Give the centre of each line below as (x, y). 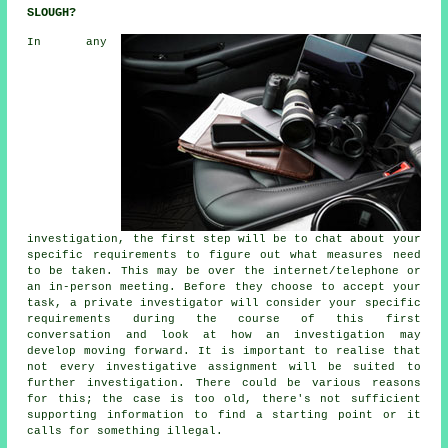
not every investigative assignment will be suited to (224, 366)
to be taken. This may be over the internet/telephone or (224, 270)
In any (67, 41)
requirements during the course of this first (224, 318)
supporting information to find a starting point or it (224, 414)
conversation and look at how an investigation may (224, 334)
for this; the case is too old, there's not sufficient (224, 398)
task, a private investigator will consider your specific (224, 302)
